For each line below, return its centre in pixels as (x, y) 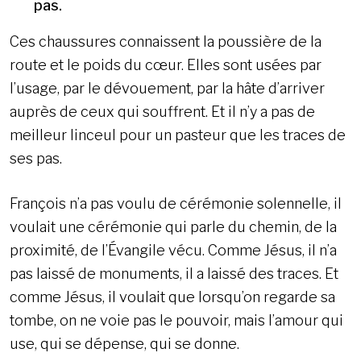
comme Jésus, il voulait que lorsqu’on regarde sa (172, 297)
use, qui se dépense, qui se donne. (124, 344)
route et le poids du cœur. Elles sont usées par (166, 65)
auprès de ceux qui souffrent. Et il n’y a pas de (162, 112)
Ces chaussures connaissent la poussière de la (166, 42)
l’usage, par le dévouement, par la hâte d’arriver (167, 89)
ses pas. (36, 159)
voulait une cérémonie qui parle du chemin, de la (173, 227)
